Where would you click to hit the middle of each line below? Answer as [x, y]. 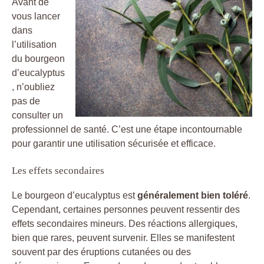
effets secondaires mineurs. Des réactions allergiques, [125, 223]
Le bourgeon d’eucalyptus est [75, 195]
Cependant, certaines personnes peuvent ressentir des [126, 209]
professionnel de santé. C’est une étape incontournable [127, 129]
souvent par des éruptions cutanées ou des [101, 252]
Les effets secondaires [58, 170]
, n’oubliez [33, 87]
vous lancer [36, 16]
